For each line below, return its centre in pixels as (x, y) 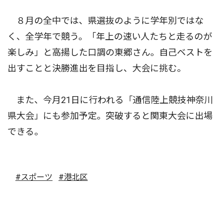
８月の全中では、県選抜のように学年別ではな (106, 21)
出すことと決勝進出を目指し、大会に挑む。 (97, 68)
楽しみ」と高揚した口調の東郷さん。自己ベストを (110, 53)
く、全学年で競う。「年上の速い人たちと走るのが (110, 37)
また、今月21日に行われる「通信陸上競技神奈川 (110, 100)
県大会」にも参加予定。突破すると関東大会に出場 (110, 116)
